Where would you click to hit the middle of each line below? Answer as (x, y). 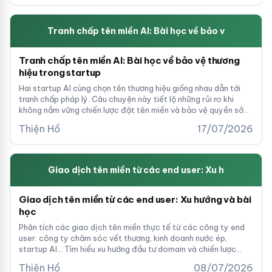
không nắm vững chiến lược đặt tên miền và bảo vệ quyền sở (131, 110)
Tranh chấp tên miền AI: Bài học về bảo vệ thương (129, 60)
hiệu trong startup (60, 73)
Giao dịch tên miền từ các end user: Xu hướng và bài (135, 199)
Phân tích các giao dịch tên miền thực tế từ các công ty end (132, 227)
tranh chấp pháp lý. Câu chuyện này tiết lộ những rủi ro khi (126, 99)
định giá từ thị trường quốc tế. (75, 260)
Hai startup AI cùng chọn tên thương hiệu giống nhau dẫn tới (130, 88)
